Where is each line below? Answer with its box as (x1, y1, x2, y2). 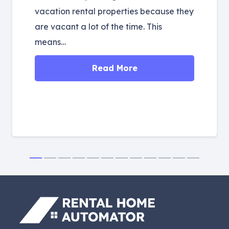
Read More (91, 63, 138, 74)
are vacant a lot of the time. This (35, 21, 162, 32)
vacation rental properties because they (35, 6, 194, 17)
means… (35, 37, 66, 48)
